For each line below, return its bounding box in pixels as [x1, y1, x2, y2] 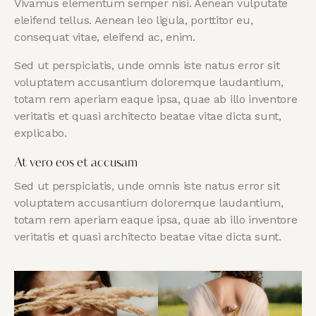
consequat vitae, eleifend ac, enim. [14, 30, 195, 44]
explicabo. [14, 126, 67, 140]
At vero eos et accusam [14, 156, 138, 170]
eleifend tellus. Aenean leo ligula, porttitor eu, [14, 13, 253, 27]
